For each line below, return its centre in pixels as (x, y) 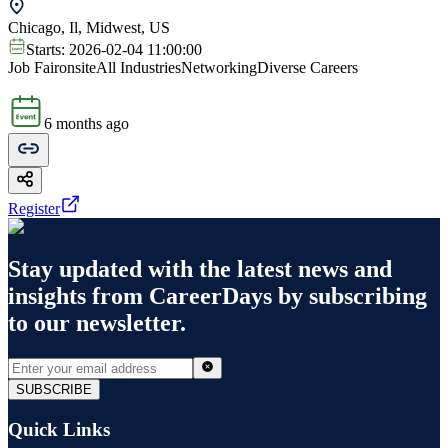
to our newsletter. (97, 323)
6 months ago (86, 124)
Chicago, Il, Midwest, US (89, 28)
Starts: (47, 50)
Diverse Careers (307, 68)
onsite (77, 68)
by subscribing (349, 296)
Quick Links (59, 430)
